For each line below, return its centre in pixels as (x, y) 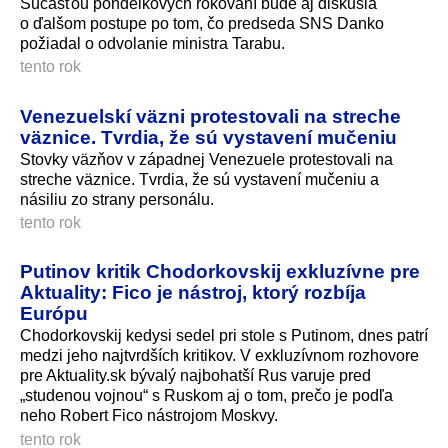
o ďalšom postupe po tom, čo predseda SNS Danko (202, 23)
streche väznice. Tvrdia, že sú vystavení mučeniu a (199, 179)
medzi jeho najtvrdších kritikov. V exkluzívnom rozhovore (219, 356)
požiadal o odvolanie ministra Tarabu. (152, 43)
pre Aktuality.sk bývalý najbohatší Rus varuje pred (195, 376)
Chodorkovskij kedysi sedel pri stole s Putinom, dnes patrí (224, 336)
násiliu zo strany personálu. (117, 199)
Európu (54, 313)
